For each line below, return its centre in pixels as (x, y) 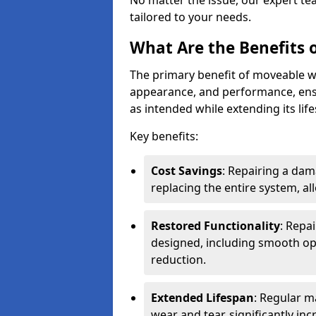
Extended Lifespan (202, 298)
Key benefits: (164, 136)
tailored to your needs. (190, 17)
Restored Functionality (215, 226)
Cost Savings (187, 171)
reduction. (178, 260)
